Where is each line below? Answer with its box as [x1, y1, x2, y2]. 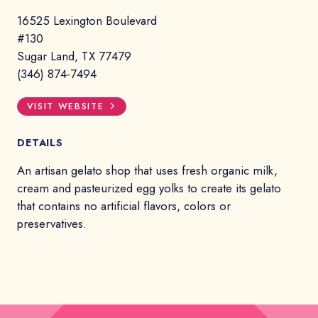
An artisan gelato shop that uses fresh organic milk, [17, 162, 278, 180]
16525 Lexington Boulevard [17, 11, 157, 29]
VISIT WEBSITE [26, 100, 104, 114]
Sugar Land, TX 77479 [17, 47, 131, 65]
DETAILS [17, 136, 63, 150]
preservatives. [17, 215, 87, 233]
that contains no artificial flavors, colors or [17, 197, 231, 215]
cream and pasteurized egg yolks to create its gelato [17, 180, 281, 197]
